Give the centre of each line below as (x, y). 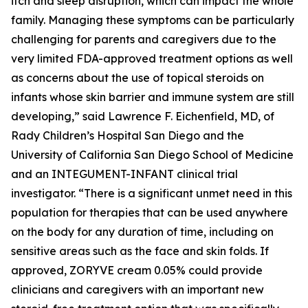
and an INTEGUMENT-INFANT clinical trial (124, 174)
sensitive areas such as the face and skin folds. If (140, 251)
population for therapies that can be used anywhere (150, 212)
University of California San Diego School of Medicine (152, 155)
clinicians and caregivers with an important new (137, 289)
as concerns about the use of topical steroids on (137, 78)
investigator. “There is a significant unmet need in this (152, 193)
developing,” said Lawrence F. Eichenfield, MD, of (143, 116)
